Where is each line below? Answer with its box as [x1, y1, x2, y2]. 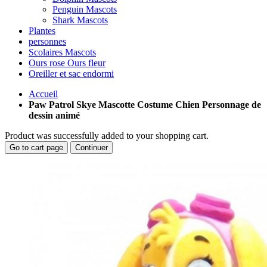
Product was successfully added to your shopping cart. [5, 131, 209, 141]
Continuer [75, 143, 108, 152]
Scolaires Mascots [29, 47, 96, 57]
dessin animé [29, 110, 80, 120]
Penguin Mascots [52, 4, 117, 14]
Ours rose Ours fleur [29, 58, 105, 68]
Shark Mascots [52, 15, 108, 25]
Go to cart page [10, 143, 63, 152]
